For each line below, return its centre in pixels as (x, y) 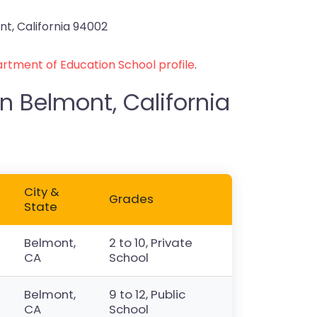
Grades (132, 199)
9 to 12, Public (148, 294)
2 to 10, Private (151, 243)
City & (42, 192)
